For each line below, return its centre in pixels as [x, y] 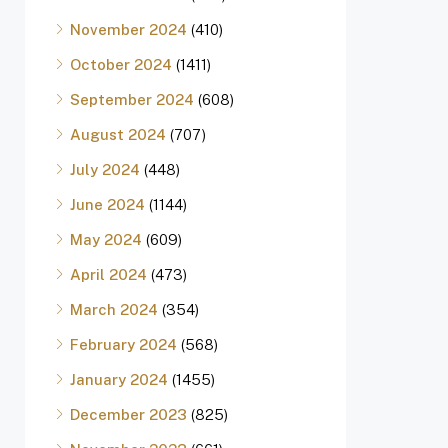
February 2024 [123, 344]
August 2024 [118, 134]
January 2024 [119, 379]
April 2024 [108, 274]
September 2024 [132, 99]
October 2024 [121, 64]
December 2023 [128, 414]
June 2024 [107, 204]
